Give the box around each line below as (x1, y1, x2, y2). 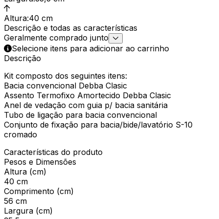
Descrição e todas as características (4, 22, 137, 33)
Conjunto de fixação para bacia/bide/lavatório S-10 (4, 119, 193, 130)
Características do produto (4, 147, 103, 157)
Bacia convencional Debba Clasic (4, 80, 127, 90)
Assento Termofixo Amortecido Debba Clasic (4, 90, 171, 100)
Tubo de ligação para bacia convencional (4, 109, 157, 120)
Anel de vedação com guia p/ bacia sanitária (4, 100, 168, 110)
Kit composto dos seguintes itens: (4, 70, 127, 81)
